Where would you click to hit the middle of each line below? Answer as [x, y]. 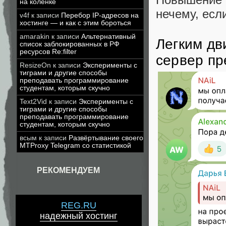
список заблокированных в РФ [70, 44]
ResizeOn [35, 65]
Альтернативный [108, 37]
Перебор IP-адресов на [100, 15]
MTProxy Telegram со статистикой [75, 146]
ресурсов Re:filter [48, 52]
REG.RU [79, 206]
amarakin [35, 37]
